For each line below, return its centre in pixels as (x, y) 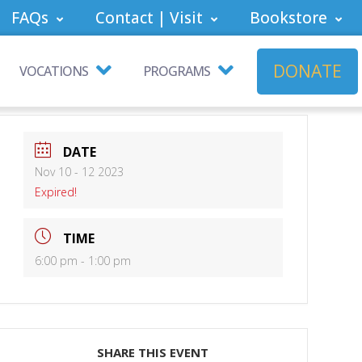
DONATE (307, 71)
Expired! (55, 192)
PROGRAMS (177, 71)
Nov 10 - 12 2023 (79, 172)
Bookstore (288, 18)
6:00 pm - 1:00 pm (82, 261)
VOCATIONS (54, 71)
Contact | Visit (149, 18)
